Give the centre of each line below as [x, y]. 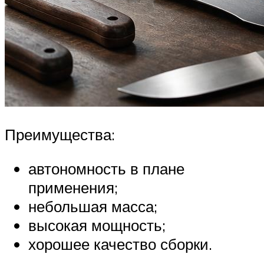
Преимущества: [60, 135]
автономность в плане [106, 168]
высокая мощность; [97, 225]
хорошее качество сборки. [120, 244]
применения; [73, 187]
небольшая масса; [93, 206]
